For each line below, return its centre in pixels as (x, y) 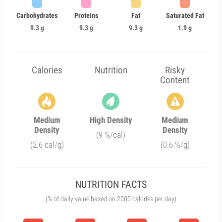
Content (175, 80)
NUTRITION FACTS (111, 184)
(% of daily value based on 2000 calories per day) (111, 199)
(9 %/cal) (111, 135)
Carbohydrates (37, 15)
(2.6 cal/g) (47, 145)
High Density (111, 120)
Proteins (86, 15)
